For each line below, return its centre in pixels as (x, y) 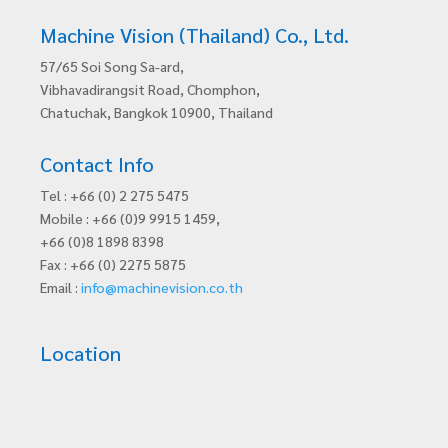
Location (80, 353)
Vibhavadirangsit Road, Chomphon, (150, 89)
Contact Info (97, 164)
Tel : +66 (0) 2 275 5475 (114, 195)
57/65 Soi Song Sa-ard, (112, 66)
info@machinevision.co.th (162, 287)
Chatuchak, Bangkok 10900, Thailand (156, 112)
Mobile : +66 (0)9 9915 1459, (130, 218)
